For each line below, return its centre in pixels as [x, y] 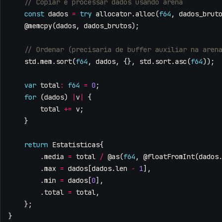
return [36, 144]
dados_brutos [108, 26]
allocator [113, 14]
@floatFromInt [169, 156]
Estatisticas [76, 144]
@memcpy [38, 26]
